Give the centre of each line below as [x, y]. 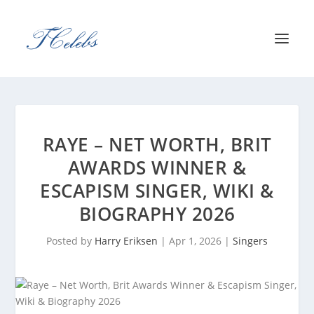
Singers [250, 241]
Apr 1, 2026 [195, 241]
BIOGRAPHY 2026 [157, 214]
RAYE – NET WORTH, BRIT [157, 144]
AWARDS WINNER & [157, 168]
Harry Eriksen [126, 241]
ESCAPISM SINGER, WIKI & [157, 191]
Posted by [70, 241]
